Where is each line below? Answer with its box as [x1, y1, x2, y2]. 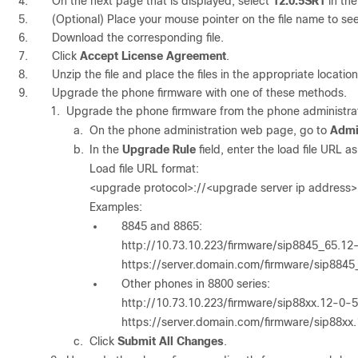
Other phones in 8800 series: [121, 276, 270, 290]
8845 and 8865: [121, 219, 202, 233]
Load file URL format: [89, 161, 199, 175]
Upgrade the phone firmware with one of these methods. [52, 86, 347, 99]
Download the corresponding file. [52, 30, 224, 44]
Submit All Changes [117, 334, 224, 348]
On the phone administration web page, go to [89, 123, 330, 137]
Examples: [89, 200, 142, 213]
